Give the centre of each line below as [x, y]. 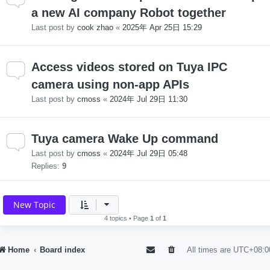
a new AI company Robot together [129, 12]
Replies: [47, 166]
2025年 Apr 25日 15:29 [162, 27]
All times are [210, 250]
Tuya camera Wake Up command [125, 138]
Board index [63, 250]
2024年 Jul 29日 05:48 [149, 153]
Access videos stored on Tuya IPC [129, 67]
